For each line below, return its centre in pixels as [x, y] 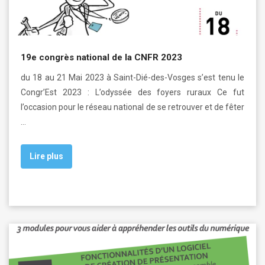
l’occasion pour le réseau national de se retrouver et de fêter [132, 107]
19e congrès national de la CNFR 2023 [101, 57]
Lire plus [46, 156]
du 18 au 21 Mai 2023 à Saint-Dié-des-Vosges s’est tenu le [132, 77]
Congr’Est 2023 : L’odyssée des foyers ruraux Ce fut [132, 92]
